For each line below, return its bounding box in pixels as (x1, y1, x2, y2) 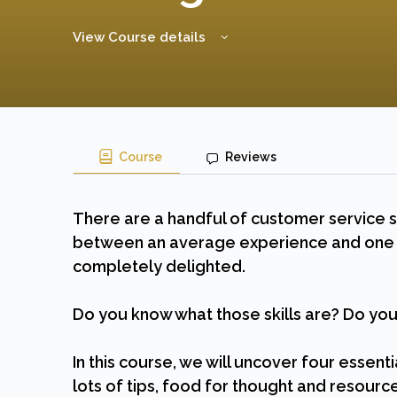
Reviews (224, 149, 276, 164)
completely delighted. (73, 257, 245, 276)
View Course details (73, 29, 209, 45)
